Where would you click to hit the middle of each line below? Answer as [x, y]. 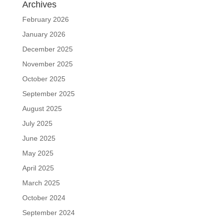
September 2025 [48, 93]
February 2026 [45, 19]
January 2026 [44, 34]
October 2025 [44, 79]
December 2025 [47, 49]
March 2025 [41, 183]
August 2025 [42, 108]
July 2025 [37, 123]
